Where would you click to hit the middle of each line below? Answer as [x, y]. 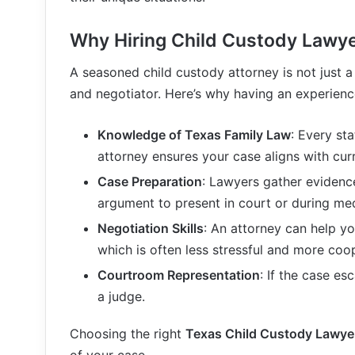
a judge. [121, 296]
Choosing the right [128, 334]
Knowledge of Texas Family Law [194, 135]
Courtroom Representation [179, 275]
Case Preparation [150, 181]
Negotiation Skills [151, 228]
